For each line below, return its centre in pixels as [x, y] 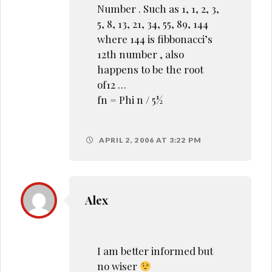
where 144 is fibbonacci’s [155, 39]
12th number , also [140, 54]
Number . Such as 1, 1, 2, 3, [158, 8]
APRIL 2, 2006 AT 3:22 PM [149, 140]
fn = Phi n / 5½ [130, 99]
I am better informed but [155, 250]
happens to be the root [150, 69]
